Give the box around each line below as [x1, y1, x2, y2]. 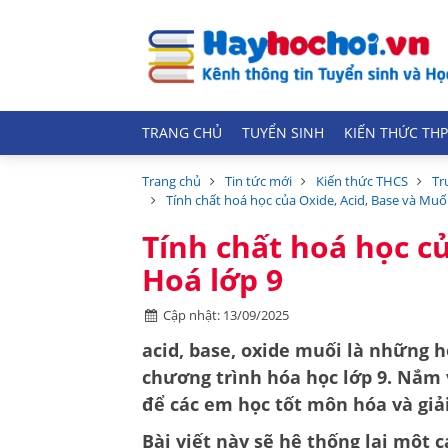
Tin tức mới [225, 172, 292, 190]
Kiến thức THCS [316, 172, 408, 190]
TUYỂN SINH [242, 124, 324, 142]
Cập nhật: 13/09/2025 [163, 306, 290, 324]
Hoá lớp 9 [142, 259, 283, 300]
